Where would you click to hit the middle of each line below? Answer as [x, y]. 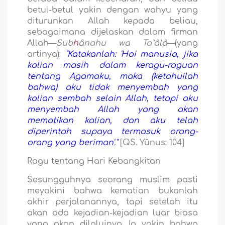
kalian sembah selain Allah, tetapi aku [113, 98]
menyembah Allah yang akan [113, 109]
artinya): [46, 54]
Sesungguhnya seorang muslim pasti [113, 180]
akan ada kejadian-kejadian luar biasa [113, 213]
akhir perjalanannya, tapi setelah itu [113, 202]
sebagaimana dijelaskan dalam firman [113, 32]
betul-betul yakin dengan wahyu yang [113, 10]
